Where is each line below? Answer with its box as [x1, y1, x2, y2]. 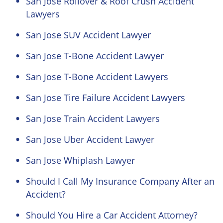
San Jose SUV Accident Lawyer [26, 29, 151, 41]
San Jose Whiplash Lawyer [26, 154, 135, 166]
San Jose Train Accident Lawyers [26, 112, 160, 124]
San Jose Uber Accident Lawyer [26, 133, 154, 145]
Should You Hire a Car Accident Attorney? [26, 209, 198, 221]
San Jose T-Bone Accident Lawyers [26, 71, 168, 83]
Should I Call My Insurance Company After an [26, 175, 215, 187]
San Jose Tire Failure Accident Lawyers [26, 92, 185, 104]
